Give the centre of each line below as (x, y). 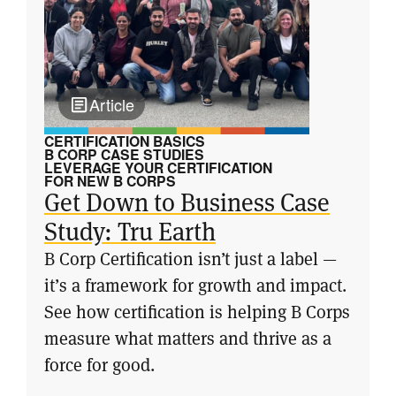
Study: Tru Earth (130, 231)
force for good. (99, 365)
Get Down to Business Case (187, 202)
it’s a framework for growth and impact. (195, 285)
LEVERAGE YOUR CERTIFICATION (158, 168)
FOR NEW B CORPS (110, 181)
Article (112, 104)
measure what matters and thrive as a (188, 338)
